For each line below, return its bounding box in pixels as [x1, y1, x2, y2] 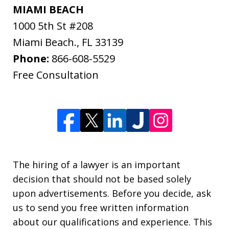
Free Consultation [13, 68, 99, 82]
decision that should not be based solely [13, 173, 191, 186]
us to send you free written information [13, 201, 189, 214]
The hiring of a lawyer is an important [13, 158, 180, 171]
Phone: [13, 52, 52, 66]
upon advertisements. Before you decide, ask [13, 187, 211, 200]
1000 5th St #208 [13, 19, 93, 33]
